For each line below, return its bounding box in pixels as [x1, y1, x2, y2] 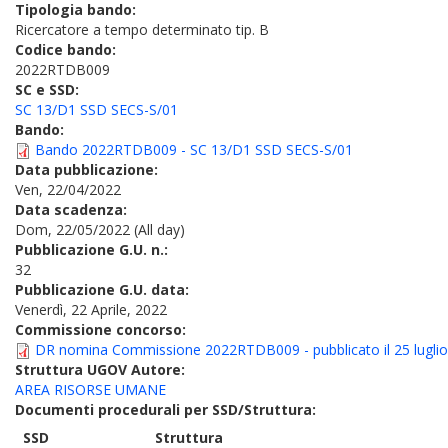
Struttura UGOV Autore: [15, 360, 189, 379]
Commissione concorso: [15, 320, 190, 339]
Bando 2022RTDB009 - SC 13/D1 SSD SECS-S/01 [35, 140, 353, 159]
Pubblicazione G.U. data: [15, 280, 193, 299]
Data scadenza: [15, 200, 131, 219]
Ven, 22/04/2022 [15, 180, 121, 199]
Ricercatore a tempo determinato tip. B [15, 20, 269, 39]
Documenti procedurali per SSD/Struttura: [15, 400, 320, 419]
